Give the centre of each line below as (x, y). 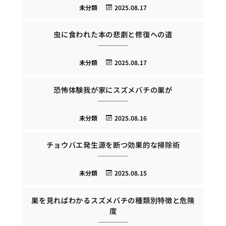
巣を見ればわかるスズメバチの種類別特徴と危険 (113, 200)
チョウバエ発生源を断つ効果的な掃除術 (113, 145)
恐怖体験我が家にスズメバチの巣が (113, 89)
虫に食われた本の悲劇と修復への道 (113, 34)
